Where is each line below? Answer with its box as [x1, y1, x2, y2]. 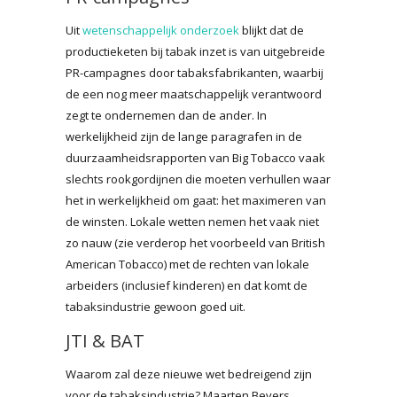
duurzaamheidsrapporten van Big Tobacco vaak [66, 149, 325, 166]
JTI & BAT [66, 328, 144, 353]
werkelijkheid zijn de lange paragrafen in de [66, 128, 302, 144]
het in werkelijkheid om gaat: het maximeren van [66, 191, 326, 208]
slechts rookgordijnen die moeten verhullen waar [66, 170, 331, 187]
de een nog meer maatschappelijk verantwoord [66, 85, 322, 102]
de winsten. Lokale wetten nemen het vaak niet [66, 213, 319, 230]
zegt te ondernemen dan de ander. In [66, 106, 267, 123]
